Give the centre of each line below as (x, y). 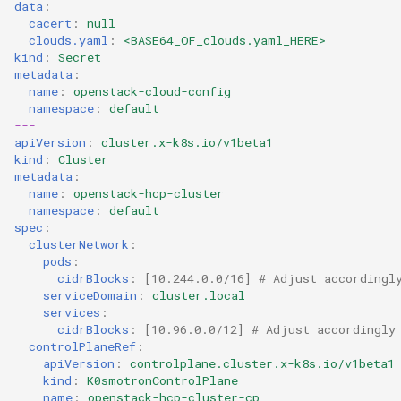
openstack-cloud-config (152, 91)
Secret (80, 57)
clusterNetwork (79, 244)
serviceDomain (90, 295)
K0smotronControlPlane (162, 380)
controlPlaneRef (82, 346)
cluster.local (199, 295)
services (72, 312)
